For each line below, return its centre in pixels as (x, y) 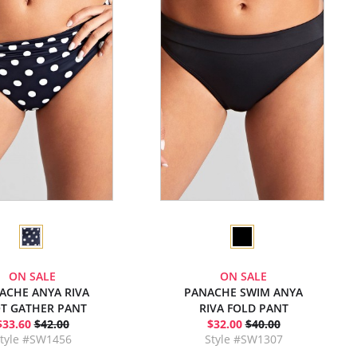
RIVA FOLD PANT (243, 308)
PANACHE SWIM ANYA (243, 292)
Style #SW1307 (243, 339)
